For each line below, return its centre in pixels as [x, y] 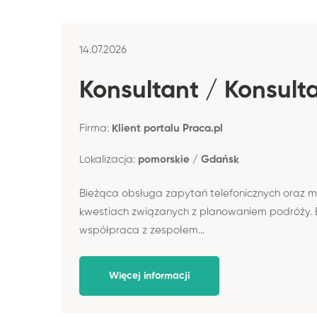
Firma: [96, 128]
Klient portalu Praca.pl [167, 128]
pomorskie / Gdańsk [189, 159]
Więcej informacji [149, 276]
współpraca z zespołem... [142, 230]
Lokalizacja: [109, 159]
